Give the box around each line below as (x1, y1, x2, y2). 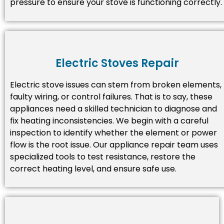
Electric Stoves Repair (55, 55, 179, 71)
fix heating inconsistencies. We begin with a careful (10, 114, 208, 126)
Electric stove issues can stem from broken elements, (10, 78, 221, 90)
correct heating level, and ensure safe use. (10, 162, 176, 174)
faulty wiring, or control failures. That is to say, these (10, 90, 212, 102)
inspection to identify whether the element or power (10, 126, 217, 138)
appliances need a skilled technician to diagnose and (10, 102, 217, 114)
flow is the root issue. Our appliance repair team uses (10, 138, 218, 150)
